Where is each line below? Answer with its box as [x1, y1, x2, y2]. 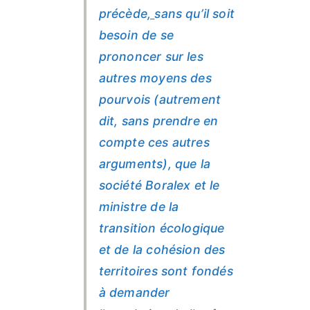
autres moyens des [98, 70, 212, 85]
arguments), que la [98, 156, 210, 171]
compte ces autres [98, 134, 210, 149]
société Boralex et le [98, 177, 220, 192]
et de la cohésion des [98, 241, 226, 257]
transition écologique [98, 220, 225, 235]
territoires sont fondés [98, 263, 233, 278]
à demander [98, 284, 170, 300]
